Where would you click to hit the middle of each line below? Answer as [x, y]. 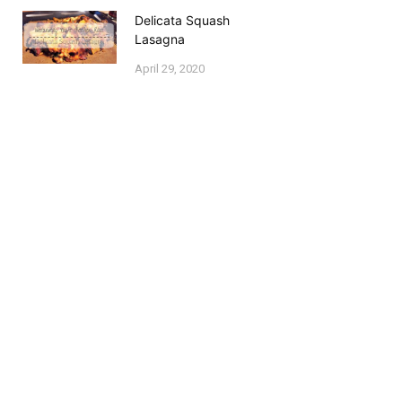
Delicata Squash [183, 21]
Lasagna [160, 39]
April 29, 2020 [170, 69]
